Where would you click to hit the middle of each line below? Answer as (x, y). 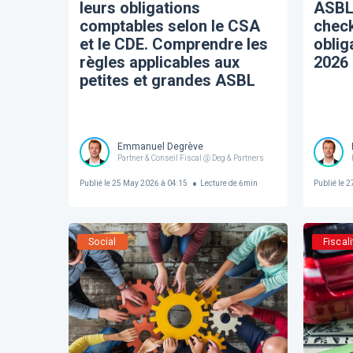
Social (102, 242)
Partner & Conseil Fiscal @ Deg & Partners (190, 158)
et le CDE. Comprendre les (173, 44)
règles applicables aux (159, 62)
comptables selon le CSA (169, 26)
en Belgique (121, 98)
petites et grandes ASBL (167, 80)
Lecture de (219, 184)
